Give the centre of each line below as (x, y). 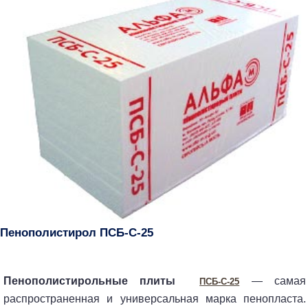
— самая (273, 280)
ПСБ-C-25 (220, 281)
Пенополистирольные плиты (90, 280)
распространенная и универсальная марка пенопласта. (155, 298)
